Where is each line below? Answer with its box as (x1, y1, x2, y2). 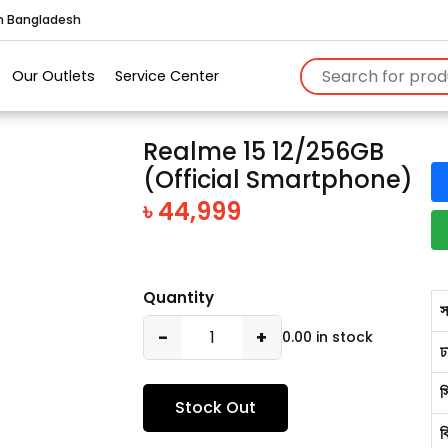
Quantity (143, 287, 215, 308)
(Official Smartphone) (143, 163, 414, 196)
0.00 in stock (282, 327, 374, 347)
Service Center (115, 65, 220, 86)
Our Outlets (12, 65, 96, 86)
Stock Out (175, 396, 257, 419)
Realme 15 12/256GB (143, 135, 385, 168)
